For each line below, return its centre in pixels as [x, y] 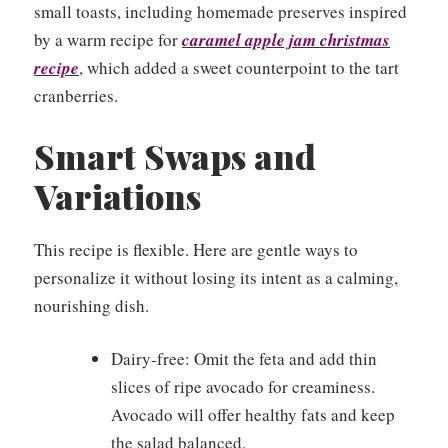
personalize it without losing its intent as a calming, [216, 277]
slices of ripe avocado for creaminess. [242, 387]
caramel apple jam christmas [286, 40]
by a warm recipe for [108, 40]
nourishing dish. [91, 305]
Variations [117, 195]
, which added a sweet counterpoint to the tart [239, 68]
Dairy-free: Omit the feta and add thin [243, 359]
